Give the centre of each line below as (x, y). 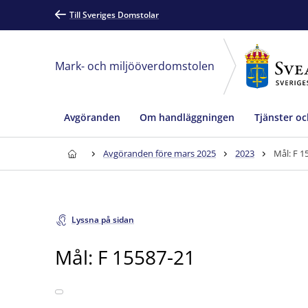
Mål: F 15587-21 (125, 257)
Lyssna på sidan (103, 220)
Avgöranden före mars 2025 (159, 153)
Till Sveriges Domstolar (114, 15)
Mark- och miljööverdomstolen (135, 66)
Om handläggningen (187, 117)
